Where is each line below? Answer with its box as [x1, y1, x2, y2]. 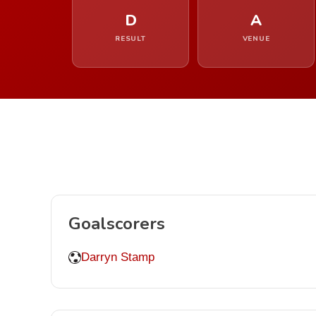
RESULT [115, 34, 146, 44]
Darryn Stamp [81, 250, 154, 264]
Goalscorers [68, 212, 165, 235]
